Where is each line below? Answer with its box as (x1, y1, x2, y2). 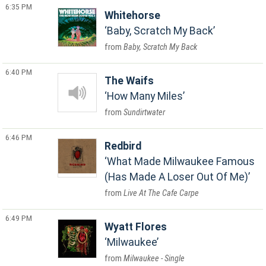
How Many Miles (107, 90, 183, 102)
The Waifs (104, 75, 154, 87)
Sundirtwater (123, 107, 166, 118)
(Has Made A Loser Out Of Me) (104, 171, 249, 183)
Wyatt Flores (104, 221, 167, 233)
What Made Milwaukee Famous (107, 156, 255, 167)
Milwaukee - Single (123, 254, 185, 264)
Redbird (104, 140, 142, 152)
